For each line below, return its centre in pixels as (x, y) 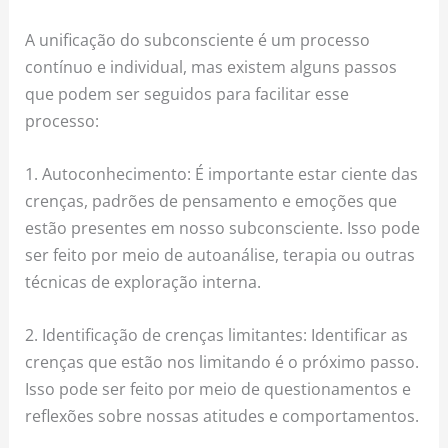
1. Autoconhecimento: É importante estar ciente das (222, 173)
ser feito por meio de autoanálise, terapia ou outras (220, 254)
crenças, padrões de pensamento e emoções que (211, 200)
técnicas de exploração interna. (143, 281)
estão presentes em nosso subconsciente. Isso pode (223, 227)
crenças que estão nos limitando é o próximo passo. (222, 362)
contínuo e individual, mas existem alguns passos (211, 66)
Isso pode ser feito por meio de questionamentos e (218, 389)
